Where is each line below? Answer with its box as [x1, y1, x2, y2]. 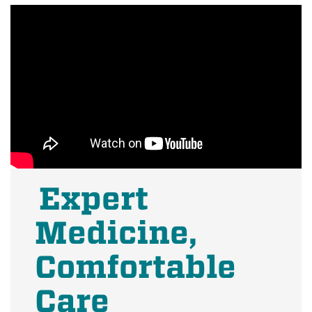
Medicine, [35, 215, 197, 252]
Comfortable [35, 249, 236, 286]
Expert [35, 181, 148, 218]
